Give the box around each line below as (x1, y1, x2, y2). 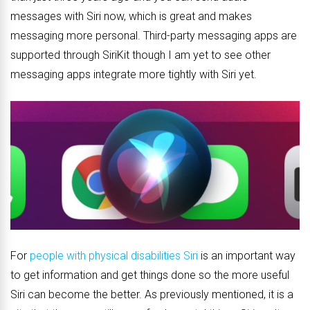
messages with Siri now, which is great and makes (10, 9, 252, 23)
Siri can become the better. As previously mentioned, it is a (10, 288, 293, 302)
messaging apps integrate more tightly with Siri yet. (10, 67, 257, 81)
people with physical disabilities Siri (30, 249, 198, 263)
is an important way (198, 249, 295, 263)
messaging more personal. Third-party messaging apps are (10, 28, 297, 42)
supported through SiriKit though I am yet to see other (10, 48, 271, 62)
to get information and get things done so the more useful (10, 268, 289, 282)
